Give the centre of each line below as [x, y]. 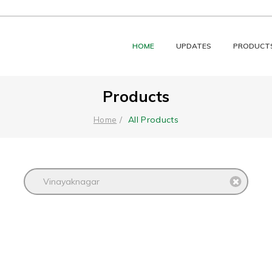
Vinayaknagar [71, 181]
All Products [153, 119]
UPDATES [194, 46]
